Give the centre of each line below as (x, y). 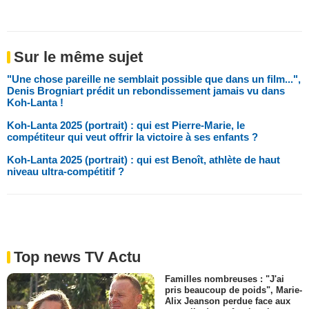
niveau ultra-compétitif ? (66, 172)
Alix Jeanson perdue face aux (228, 301)
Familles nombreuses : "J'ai (225, 279)
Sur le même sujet (78, 57)
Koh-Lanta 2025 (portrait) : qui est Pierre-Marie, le (126, 126)
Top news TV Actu (77, 257)
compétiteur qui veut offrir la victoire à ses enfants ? (132, 137)
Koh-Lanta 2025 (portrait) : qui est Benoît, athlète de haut (143, 160)
